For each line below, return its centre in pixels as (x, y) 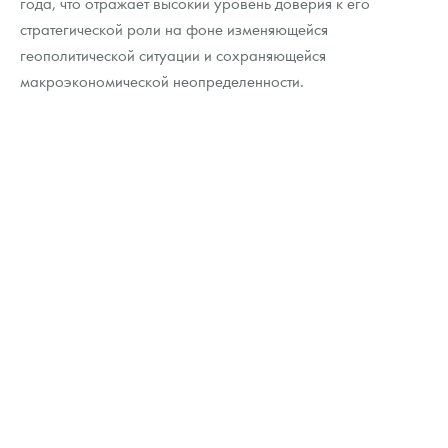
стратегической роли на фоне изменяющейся (174, 29)
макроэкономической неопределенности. (162, 81)
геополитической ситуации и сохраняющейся (173, 55)
